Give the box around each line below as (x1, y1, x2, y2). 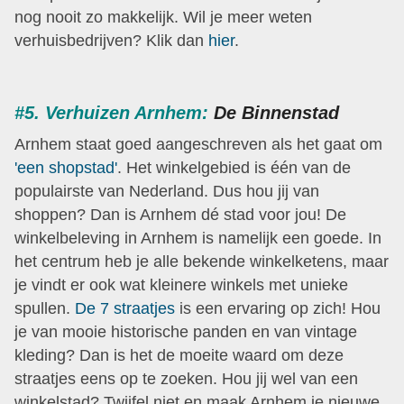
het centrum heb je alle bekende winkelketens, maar (14, 252, 389, 271)
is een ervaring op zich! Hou (179, 298, 381, 317)
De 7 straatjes (75, 298, 179, 317)
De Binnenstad (208, 103, 339, 123)
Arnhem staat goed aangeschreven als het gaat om (14, 134, 382, 153)
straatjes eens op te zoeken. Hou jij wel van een (14, 369, 358, 388)
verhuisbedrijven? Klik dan (14, 31, 208, 50)
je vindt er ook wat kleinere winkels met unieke (14, 275, 348, 294)
